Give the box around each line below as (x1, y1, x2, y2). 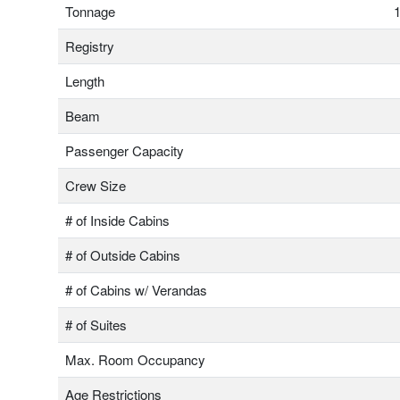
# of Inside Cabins (65, 211, 170, 230)
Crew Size (65, 176, 126, 196)
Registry (65, 37, 114, 56)
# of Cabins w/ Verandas (65, 280, 207, 300)
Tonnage (65, 2, 115, 21)
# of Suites (65, 315, 127, 335)
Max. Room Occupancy (65, 350, 205, 370)
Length (65, 71, 104, 91)
